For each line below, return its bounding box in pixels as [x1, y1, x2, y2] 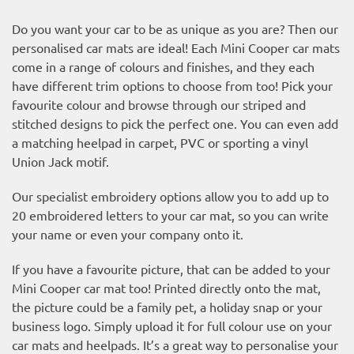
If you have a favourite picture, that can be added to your [12, 260, 330, 277]
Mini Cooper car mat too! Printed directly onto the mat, [12, 279, 321, 296]
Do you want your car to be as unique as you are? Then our [12, 20, 338, 36]
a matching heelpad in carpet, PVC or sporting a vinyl [12, 134, 308, 150]
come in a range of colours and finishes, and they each [12, 58, 314, 74]
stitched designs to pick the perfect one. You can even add [12, 115, 338, 131]
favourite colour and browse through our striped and [12, 96, 306, 112]
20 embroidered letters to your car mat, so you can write [12, 206, 329, 223]
